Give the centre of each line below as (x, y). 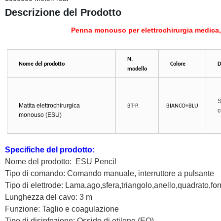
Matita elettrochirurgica (49, 106)
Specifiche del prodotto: (50, 150)
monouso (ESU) (40, 115)
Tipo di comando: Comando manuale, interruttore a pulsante (109, 173)
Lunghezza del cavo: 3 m (48, 197)
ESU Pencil (95, 162)
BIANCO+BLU (182, 106)
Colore (178, 64)
